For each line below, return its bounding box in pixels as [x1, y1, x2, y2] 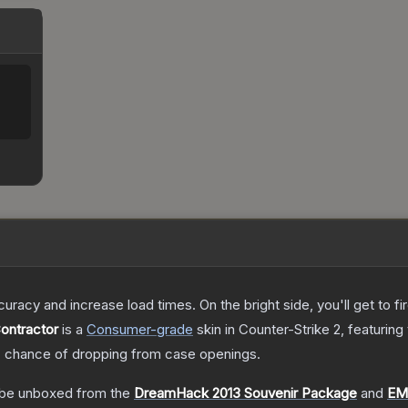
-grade [150, 321, 193, 339]
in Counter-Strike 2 [221, 321, 341, 339]
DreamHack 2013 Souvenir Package [134, 384, 357, 403]
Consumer [87, 321, 150, 339]
